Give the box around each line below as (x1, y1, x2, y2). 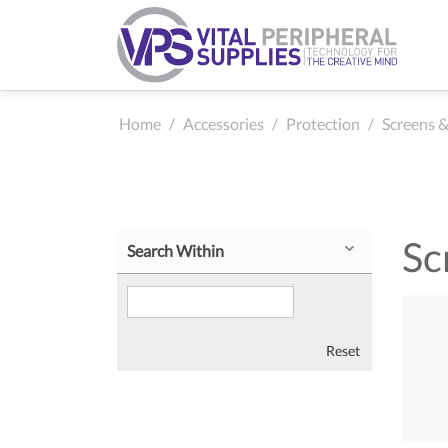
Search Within (127, 241, 224, 261)
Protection (286, 114, 360, 133)
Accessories (183, 114, 264, 133)
